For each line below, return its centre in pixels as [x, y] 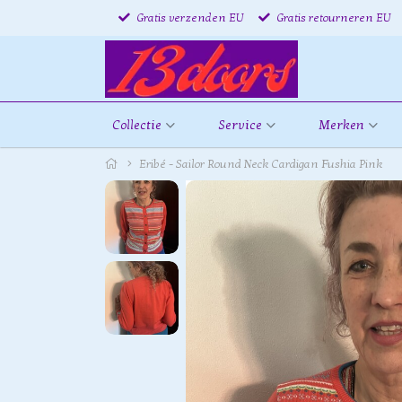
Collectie [137, 125]
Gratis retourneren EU [332, 17]
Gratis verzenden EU [189, 17]
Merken [341, 125]
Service [240, 125]
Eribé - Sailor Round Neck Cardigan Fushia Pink [261, 164]
